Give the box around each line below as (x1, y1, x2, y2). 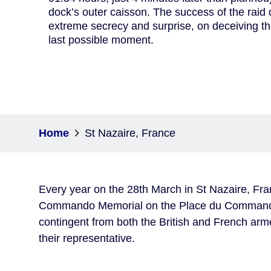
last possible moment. (48, 33, 154, 46)
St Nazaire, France (84, 126, 175, 139)
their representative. (39, 232, 135, 245)
